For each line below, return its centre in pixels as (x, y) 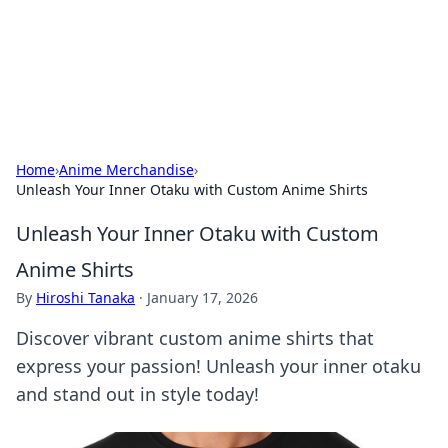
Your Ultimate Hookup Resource (199, 39)
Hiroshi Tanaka (85, 297)
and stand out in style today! (137, 394)
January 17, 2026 (202, 297)
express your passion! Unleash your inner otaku (218, 366)
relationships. (62, 85)
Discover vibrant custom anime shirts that (195, 338)
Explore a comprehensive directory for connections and (201, 65)
